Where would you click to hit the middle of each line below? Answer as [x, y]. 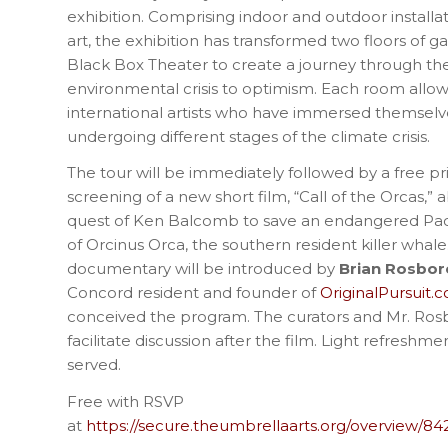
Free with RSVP [125, 401]
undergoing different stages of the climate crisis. [248, 136]
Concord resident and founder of [193, 293]
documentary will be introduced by [203, 269]
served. [94, 365]
